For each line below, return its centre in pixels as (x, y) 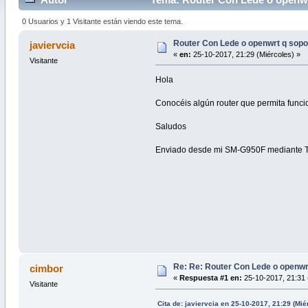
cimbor (47, 269)
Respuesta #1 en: (210, 278)
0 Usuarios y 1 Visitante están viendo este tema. (103, 21)
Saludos (171, 126)
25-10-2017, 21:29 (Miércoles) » (245, 54)
